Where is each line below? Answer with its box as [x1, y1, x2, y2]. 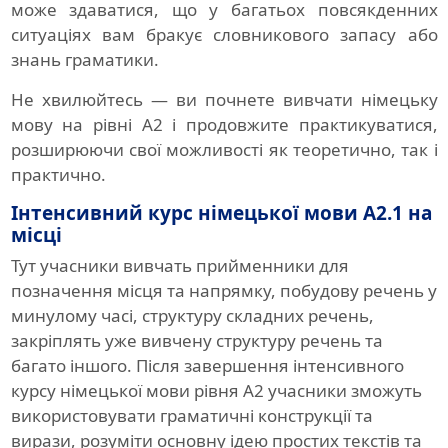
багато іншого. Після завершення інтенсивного [10, 354, 404, 378]
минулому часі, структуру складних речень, [10, 304, 374, 328]
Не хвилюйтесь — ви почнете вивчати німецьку [10, 88, 438, 112]
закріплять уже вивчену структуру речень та [10, 329, 383, 353]
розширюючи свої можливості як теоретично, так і [10, 138, 438, 162]
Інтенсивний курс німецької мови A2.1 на [10, 200, 432, 227]
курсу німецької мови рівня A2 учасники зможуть [10, 379, 422, 403]
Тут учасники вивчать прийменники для [10, 254, 349, 278]
